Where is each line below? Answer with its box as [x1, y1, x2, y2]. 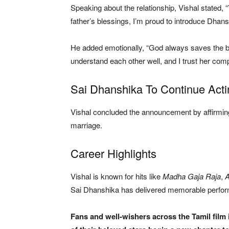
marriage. [71, 119, 102, 130]
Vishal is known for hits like [71, 170, 163, 181]
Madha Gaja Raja [163, 170, 221, 181]
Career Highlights [71, 145, 156, 161]
